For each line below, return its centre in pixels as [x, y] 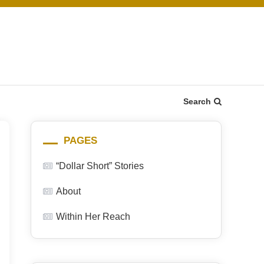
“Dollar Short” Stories [100, 166]
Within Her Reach [93, 217]
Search [197, 101]
